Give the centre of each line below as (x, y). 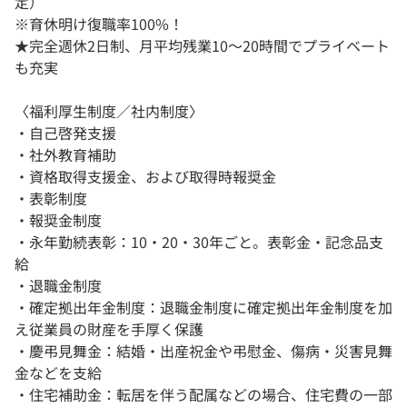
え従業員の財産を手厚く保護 (109, 329)
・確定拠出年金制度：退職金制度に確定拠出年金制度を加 (203, 308)
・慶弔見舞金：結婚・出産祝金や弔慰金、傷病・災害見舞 (203, 351)
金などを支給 (58, 373)
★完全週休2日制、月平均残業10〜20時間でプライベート (202, 46)
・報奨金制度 (58, 220)
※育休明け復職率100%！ (99, 24)
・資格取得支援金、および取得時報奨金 (145, 177)
